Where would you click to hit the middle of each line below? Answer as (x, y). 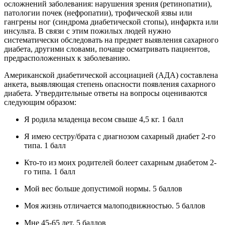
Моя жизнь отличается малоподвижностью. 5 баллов (115, 206)
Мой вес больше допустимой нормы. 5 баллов (103, 189)
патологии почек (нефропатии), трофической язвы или (98, 13)
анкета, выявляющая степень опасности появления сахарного (110, 84)
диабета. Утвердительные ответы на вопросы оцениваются (105, 93)
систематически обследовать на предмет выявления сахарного (111, 40)
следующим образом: (40, 102)
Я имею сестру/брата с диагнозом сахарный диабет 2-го (120, 137)
